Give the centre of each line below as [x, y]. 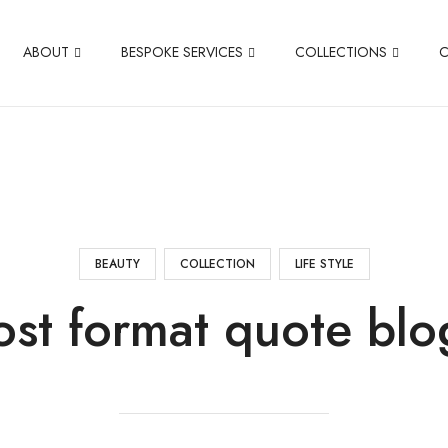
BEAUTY [117, 264]
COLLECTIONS [340, 52]
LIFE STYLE [324, 264]
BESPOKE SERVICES [181, 52]
